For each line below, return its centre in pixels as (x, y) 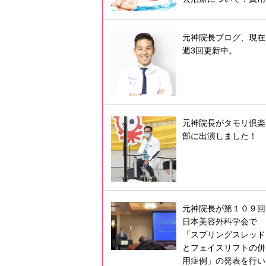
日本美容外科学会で (219, 222)
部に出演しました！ (219, 136)
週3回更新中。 (209, 51)
